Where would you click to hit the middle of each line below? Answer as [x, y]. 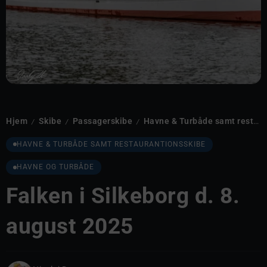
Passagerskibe [102, 121]
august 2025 [70, 226]
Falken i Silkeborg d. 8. [123, 196]
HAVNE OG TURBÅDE [55, 167]
